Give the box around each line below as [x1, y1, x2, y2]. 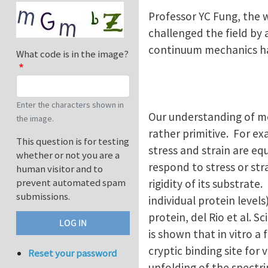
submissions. [16, 190, 70, 203]
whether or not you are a [16, 148, 120, 162]
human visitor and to [16, 162, 103, 176]
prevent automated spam [16, 176, 126, 190]
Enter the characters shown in [16, 99, 124, 111]
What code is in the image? [16, 47, 129, 61]
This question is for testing [16, 135, 129, 148]
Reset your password [28, 246, 117, 260]
